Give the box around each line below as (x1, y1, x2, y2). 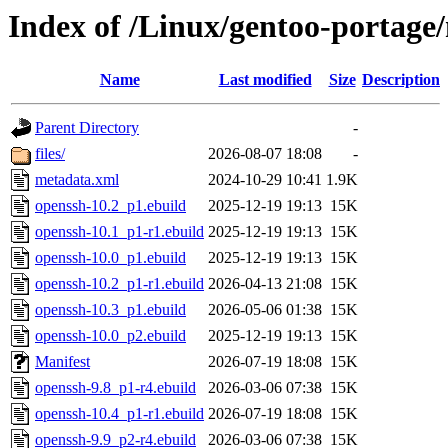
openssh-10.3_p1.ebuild (35, 301, 186, 319)
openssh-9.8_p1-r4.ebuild (35, 379, 196, 397)
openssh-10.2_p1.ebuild (35, 197, 186, 215)
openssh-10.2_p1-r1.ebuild (35, 275, 204, 293)
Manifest (35, 353, 90, 371)
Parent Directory (35, 119, 139, 137)
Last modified (218, 71, 312, 89)
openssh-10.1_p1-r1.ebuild (35, 223, 204, 241)
